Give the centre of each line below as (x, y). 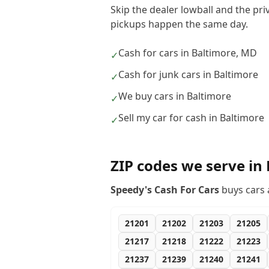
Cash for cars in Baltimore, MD (188, 53)
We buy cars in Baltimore (175, 96)
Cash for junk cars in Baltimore (188, 74)
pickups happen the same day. (179, 24)
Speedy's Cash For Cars (165, 190)
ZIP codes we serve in (188, 165)
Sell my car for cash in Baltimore (191, 118)
